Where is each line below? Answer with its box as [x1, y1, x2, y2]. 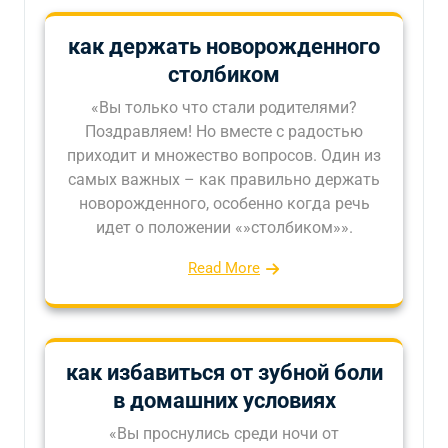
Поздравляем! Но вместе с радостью [85, 121, 363, 141]
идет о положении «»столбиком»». [95, 217, 353, 237]
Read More [188, 258, 260, 277]
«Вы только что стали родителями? [91, 97, 357, 117]
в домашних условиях [112, 387, 336, 413]
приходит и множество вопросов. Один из [67, 145, 381, 165]
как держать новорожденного [68, 33, 380, 59]
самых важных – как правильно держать [68, 169, 380, 189]
